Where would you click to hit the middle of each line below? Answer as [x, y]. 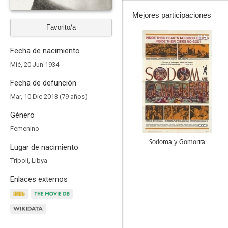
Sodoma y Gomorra [177, 141]
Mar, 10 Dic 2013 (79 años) [49, 96]
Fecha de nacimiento [45, 51]
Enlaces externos [39, 179]
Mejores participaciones [172, 15]
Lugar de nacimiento [44, 147]
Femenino [25, 129]
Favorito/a [61, 27]
